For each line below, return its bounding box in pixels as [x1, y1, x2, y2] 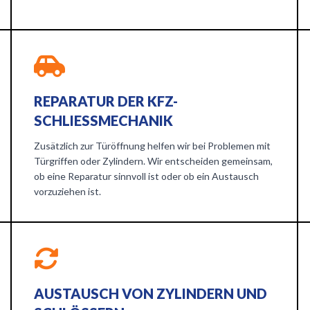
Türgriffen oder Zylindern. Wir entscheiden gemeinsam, [34, 155, 273, 167]
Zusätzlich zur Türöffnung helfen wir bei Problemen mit [34, 140, 271, 152]
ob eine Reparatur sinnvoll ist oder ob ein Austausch [34, 170, 259, 182]
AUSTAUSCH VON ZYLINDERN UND [34, 285, 268, 302]
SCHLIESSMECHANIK [34, 112, 164, 129]
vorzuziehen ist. [34, 185, 102, 197]
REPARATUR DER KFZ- [34, 93, 179, 109]
